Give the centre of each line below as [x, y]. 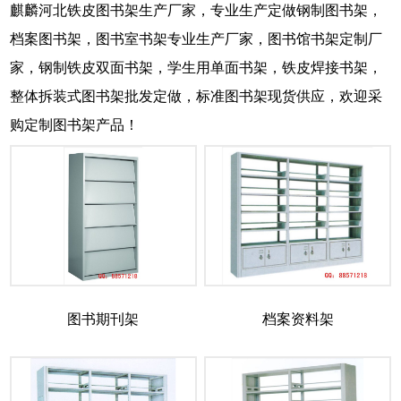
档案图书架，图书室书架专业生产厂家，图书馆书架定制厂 [196, 39]
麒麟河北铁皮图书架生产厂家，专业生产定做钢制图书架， [196, 11]
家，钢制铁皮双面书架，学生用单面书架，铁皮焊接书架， [196, 68]
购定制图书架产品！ [74, 125]
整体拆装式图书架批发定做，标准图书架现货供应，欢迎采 [196, 97]
